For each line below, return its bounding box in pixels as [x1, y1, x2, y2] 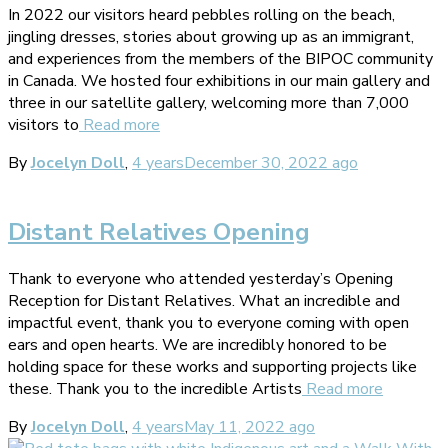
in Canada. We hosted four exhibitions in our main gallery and [8, 69, 430, 92]
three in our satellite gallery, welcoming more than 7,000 [8, 91, 409, 114]
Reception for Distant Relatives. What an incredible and [8, 289, 400, 312]
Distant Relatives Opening [8, 215, 310, 248]
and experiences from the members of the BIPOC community [8, 47, 433, 70]
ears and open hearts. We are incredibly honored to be [8, 333, 387, 356]
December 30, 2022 [184, 151, 328, 174]
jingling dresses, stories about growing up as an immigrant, [8, 25, 414, 48]
